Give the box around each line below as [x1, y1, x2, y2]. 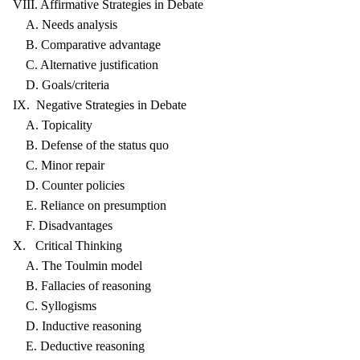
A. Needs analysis [13, 18, 117, 31]
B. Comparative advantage [13, 38, 161, 51]
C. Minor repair [13, 158, 104, 172]
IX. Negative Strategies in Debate [13, 98, 186, 112]
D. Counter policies [13, 178, 125, 192]
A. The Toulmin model [13, 259, 142, 272]
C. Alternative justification [13, 58, 158, 72]
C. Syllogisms [13, 299, 96, 313]
